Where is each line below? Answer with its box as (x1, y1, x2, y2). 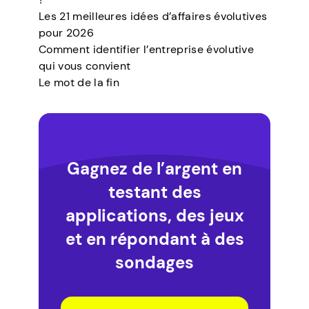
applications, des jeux (65, 204, 244, 226)
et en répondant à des (65, 228, 244, 250)
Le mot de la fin (39, 75, 120, 90)
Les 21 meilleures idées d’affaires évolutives (39, 9, 268, 23)
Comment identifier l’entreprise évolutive (39, 42, 255, 57)
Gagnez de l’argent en (67, 157, 242, 179)
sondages (115, 251, 194, 273)
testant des (108, 181, 201, 203)
